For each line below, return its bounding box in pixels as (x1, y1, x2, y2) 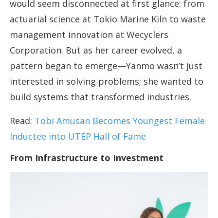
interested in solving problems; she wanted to (10, 75, 203, 88)
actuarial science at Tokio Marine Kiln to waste (10, 13, 206, 25)
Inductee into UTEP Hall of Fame (10, 130, 151, 143)
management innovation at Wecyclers (10, 29, 168, 41)
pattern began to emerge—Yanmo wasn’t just (10, 60, 202, 72)
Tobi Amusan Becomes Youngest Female (35, 115, 205, 127)
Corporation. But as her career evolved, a (10, 44, 182, 56)
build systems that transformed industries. (10, 91, 191, 103)
